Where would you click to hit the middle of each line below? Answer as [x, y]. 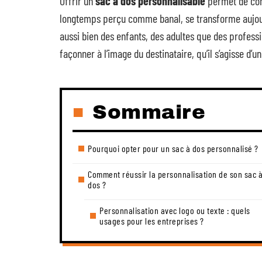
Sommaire [149, 112]
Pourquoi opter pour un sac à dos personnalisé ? [173, 148]
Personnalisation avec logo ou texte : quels [175, 210]
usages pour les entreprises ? [152, 221]
